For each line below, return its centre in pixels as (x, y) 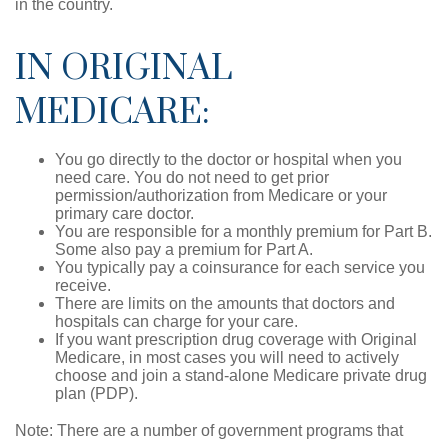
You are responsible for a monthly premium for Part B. (243, 231)
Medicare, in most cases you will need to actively (227, 357)
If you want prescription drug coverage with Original (236, 339)
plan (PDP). (96, 393)
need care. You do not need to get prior (192, 177)
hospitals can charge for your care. (176, 321)
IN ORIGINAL (123, 69)
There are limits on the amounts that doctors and (225, 303)
